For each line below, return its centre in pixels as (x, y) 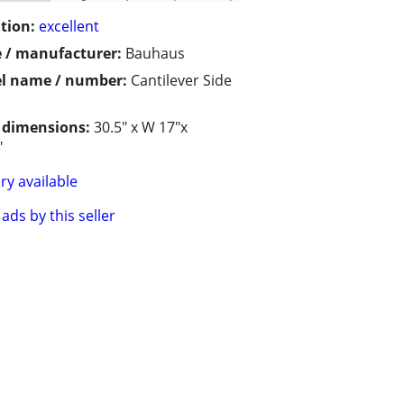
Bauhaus (155, 54)
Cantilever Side (181, 81)
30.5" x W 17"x (141, 128)
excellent (69, 27)
